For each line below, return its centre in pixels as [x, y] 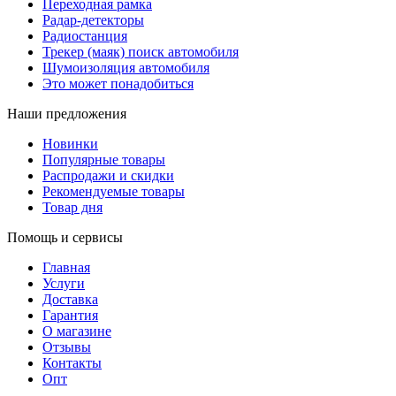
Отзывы [67, 346]
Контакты [72, 362]
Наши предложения [67, 113]
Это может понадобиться [118, 83]
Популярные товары [104, 159]
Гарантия [70, 315]
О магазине [77, 331]
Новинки [70, 143]
